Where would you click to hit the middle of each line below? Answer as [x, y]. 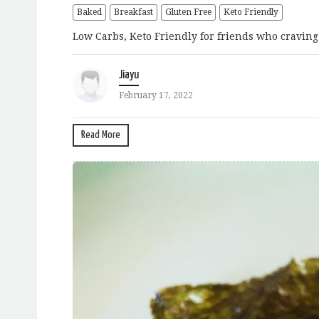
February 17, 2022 [156, 96]
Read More [101, 135]
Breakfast [134, 12]
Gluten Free [188, 12]
